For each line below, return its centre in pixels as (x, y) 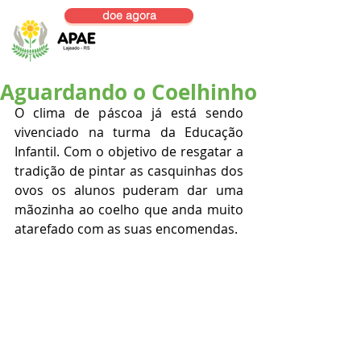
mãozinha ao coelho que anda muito (129, 210)
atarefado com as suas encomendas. (126, 229)
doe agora (129, 15)
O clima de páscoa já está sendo (129, 113)
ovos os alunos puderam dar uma (129, 190)
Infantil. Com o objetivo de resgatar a (129, 151)
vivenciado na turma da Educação (129, 132)
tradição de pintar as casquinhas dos (129, 171)
